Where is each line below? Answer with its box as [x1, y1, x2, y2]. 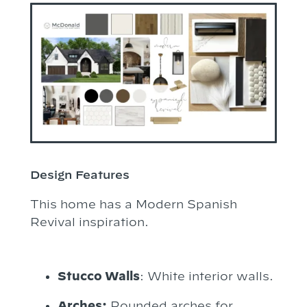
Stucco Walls [57, 269, 140, 283]
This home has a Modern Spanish [29, 197, 237, 210]
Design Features [29, 167, 130, 181]
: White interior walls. [139, 269, 273, 283]
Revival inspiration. [29, 214, 152, 228]
